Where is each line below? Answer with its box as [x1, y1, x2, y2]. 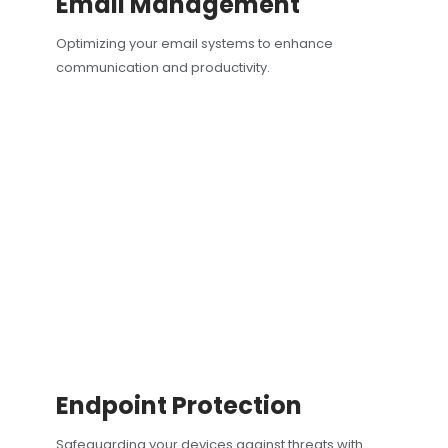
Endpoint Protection [55, 389, 302, 423]
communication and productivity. [55, 58, 270, 78]
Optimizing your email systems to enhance [55, 34, 333, 54]
